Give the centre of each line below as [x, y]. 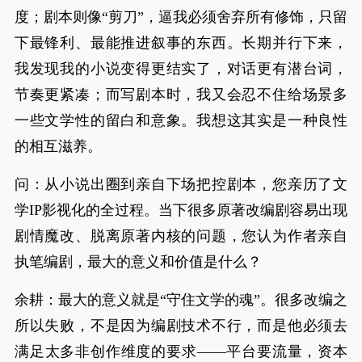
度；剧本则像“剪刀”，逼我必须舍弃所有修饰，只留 [181, 17]
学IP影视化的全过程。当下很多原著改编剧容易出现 [181, 210]
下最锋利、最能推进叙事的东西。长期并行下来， [181, 43]
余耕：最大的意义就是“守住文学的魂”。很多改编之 [181, 300]
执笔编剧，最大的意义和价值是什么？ [138, 262]
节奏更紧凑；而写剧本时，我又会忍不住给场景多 [181, 95]
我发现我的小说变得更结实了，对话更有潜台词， [181, 69]
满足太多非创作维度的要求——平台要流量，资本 [181, 351]
